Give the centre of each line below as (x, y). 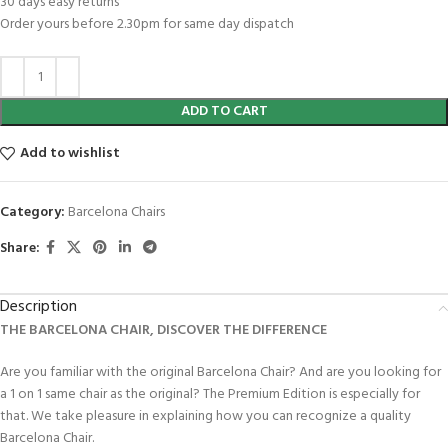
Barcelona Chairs (116, 213)
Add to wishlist (69, 153)
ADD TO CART (224, 112)
